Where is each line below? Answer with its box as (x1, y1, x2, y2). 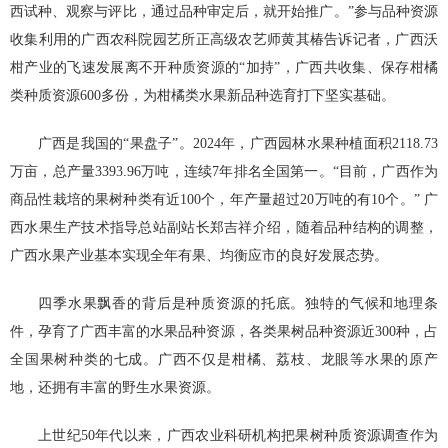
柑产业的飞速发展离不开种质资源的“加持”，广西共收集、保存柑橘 (10, 60, 438, 75)
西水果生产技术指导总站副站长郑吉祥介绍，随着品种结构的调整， (10, 220, 438, 235)
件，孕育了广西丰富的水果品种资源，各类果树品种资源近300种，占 (10, 324, 438, 339)
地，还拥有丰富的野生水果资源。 (10, 380, 220, 395)
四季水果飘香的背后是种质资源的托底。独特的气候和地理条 (38, 296, 438, 311)
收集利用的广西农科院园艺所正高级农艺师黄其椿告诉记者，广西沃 (10, 32, 438, 47)
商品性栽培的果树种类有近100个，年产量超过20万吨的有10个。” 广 (10, 192, 438, 207)
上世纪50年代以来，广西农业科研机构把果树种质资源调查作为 (38, 428, 438, 443)
